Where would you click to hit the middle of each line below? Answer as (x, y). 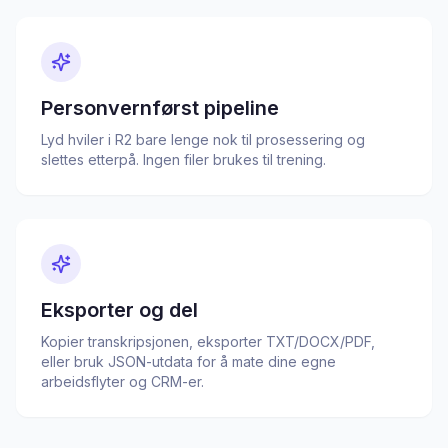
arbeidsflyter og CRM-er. (122, 381)
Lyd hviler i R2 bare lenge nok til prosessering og (203, 139)
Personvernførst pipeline (160, 108)
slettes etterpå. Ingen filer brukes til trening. (183, 159)
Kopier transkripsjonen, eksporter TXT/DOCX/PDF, (208, 341)
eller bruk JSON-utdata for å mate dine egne (188, 361)
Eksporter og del (119, 310)
